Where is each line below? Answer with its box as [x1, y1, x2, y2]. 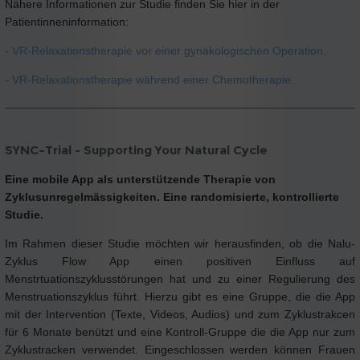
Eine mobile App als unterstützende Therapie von [5, 173, 276, 186]
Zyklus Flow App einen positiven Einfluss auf [5, 255, 355, 268]
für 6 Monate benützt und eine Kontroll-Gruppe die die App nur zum [5, 325, 355, 339]
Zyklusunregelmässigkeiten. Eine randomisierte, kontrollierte [5, 190, 339, 204]
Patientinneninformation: [5, 14, 129, 28]
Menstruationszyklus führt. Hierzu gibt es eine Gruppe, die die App [5, 290, 355, 304]
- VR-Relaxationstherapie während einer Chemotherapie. [5, 72, 294, 86]
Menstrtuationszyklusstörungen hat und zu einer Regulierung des [5, 272, 355, 286]
